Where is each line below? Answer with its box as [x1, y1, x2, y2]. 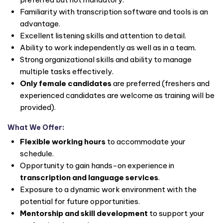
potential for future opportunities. [20, 196, 140, 206]
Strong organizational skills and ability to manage [20, 54, 192, 64]
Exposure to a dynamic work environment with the [20, 184, 197, 194]
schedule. [20, 148, 54, 158]
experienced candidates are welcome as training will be [20, 90, 215, 100]
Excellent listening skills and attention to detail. [20, 30, 186, 40]
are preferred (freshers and [111, 78, 210, 88]
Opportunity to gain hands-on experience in [20, 160, 174, 170]
